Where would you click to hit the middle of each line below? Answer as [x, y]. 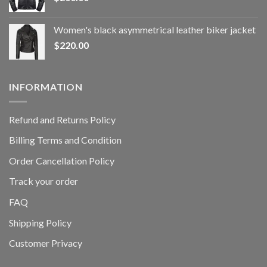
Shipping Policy [40, 222]
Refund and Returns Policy [62, 119]
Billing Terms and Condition [65, 140]
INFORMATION [46, 87]
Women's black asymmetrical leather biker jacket [155, 30]
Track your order [44, 181]
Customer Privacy [46, 243]
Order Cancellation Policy [62, 160]
